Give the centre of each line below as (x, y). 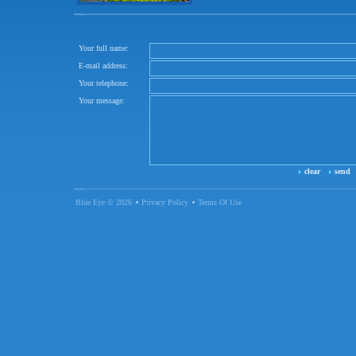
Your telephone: (104, 83)
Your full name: (104, 48)
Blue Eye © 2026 (104, 202)
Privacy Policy (165, 202)
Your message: (102, 101)
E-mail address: (103, 66)
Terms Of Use (220, 202)
